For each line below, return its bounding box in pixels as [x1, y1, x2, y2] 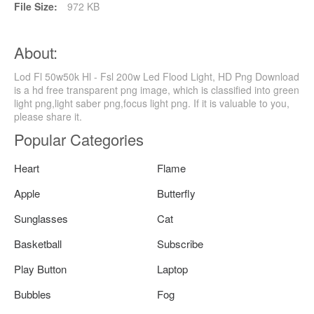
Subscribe [157, 235, 203, 251]
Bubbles [14, 286, 51, 301]
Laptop [157, 261, 188, 276]
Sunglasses [14, 210, 68, 226]
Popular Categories [14, 128, 144, 150]
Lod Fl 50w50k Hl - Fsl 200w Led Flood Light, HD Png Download [14, 69, 299, 83]
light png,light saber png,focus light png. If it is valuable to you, [14, 95, 289, 110]
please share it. [14, 109, 82, 123]
